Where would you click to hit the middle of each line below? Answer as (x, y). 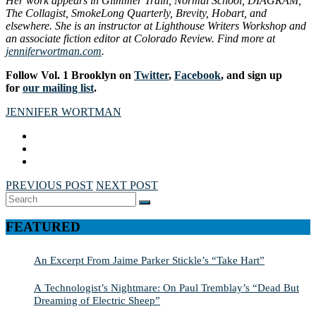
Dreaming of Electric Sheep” (97, 300)
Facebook (197, 75)
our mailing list (58, 87)
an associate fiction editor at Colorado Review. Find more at (140, 38)
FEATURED (43, 227)
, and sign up (251, 75)
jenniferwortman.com (54, 51)
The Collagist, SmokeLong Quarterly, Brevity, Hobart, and (136, 13)
